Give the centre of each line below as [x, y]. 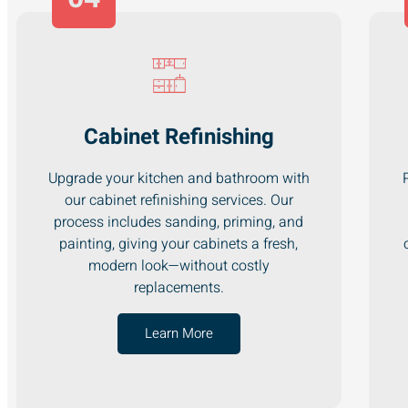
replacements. [178, 287]
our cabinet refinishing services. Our [178, 200]
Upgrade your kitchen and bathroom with [178, 178]
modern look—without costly [178, 265]
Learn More [178, 333]
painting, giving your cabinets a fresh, [179, 244]
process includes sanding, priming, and [179, 222]
